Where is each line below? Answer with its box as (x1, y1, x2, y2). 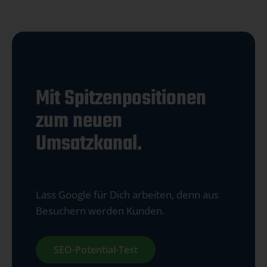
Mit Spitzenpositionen (36, 82, 206, 115)
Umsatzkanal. (36, 128, 142, 160)
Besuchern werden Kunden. (36, 203, 164, 218)
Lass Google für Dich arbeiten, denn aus (36, 187, 219, 201)
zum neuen (36, 105, 122, 138)
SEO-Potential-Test (54, 243, 138, 256)
